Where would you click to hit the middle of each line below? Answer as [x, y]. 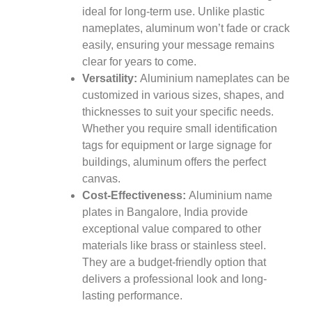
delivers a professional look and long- [174, 279]
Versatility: [110, 78]
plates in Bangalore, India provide [165, 212]
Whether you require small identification [180, 128]
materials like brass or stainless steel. [174, 245]
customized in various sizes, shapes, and [183, 95]
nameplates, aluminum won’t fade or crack [186, 28]
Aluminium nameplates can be [213, 78]
